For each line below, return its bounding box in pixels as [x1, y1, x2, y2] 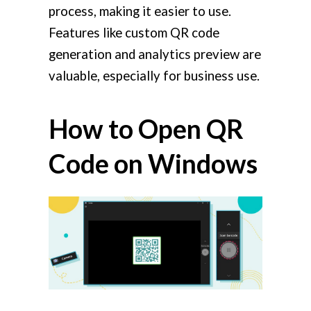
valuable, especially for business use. [49, 67, 260, 83]
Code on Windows [49, 147, 258, 179]
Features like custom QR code [49, 24, 219, 40]
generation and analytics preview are [49, 46, 261, 62]
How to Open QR [49, 112, 244, 144]
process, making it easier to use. [49, 3, 231, 19]
